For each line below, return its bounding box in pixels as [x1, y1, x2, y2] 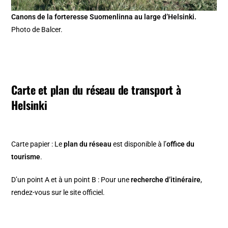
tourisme [11, 152, 41, 161]
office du [166, 139, 195, 148]
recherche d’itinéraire [131, 175, 201, 184]
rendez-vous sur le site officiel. [11, 188, 105, 196]
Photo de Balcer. [11, 25, 63, 34]
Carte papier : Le [11, 139, 64, 148]
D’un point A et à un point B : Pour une [11, 175, 131, 184]
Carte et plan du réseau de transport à [11, 81, 181, 98]
